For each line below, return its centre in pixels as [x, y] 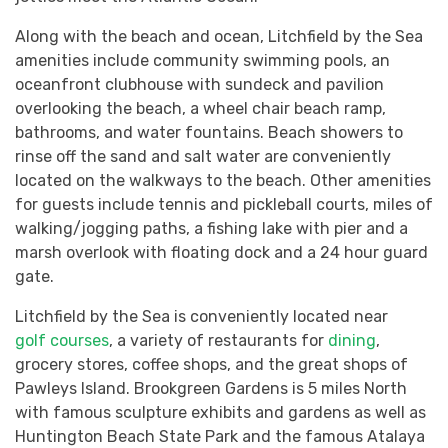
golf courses [62, 340]
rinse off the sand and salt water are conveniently [203, 156]
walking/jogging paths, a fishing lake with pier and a [211, 228]
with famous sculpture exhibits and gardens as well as [220, 412]
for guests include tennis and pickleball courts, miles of [224, 204]
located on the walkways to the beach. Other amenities [223, 180]
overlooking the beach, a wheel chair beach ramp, [200, 108]
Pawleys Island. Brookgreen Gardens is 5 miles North [211, 388]
